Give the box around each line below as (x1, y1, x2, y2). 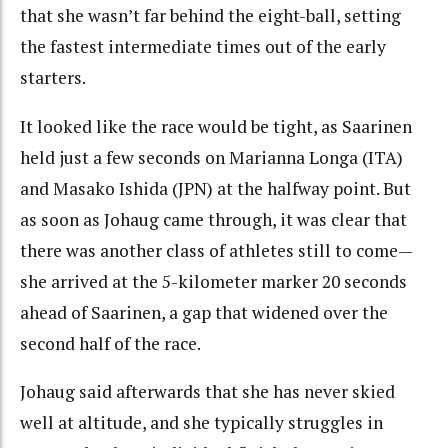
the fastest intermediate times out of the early (20, 35, 386, 59)
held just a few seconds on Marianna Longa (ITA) (20, 145, 403, 169)
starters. (20, 66, 86, 90)
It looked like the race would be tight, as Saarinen (20, 114, 412, 138)
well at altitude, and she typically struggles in (20, 411, 383, 435)
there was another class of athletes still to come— (20, 238, 413, 262)
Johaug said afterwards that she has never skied (20, 380, 395, 404)
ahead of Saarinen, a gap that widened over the (20, 300, 388, 324)
